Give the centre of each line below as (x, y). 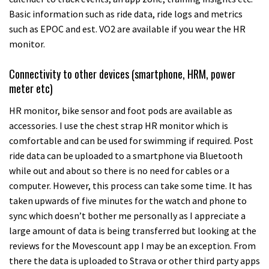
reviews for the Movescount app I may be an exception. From (132, 245)
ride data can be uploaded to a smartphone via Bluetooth (126, 155)
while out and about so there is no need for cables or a (119, 170)
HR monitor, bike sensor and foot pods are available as (121, 110)
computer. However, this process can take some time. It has (131, 185)
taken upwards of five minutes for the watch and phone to (128, 200)
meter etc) (31, 89)
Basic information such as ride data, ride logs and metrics (126, 14)
